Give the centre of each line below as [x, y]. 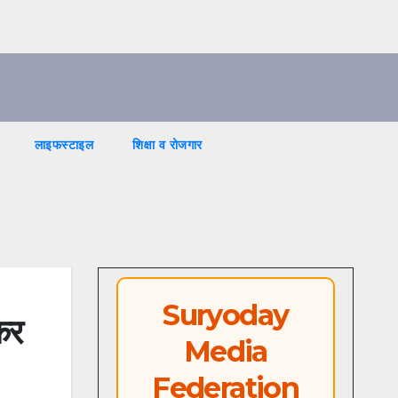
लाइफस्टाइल [64, 145]
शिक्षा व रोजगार [167, 145]
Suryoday [226, 315]
